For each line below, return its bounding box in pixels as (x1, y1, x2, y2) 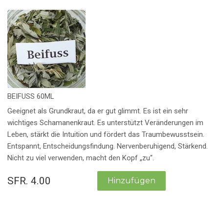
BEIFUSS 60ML (7, 91, 54, 101)
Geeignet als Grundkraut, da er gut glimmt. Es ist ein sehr (7, 107, 188, 116)
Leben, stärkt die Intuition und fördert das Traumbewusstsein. (7, 130, 204, 139)
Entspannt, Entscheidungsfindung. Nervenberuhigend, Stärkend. (7, 142, 208, 151)
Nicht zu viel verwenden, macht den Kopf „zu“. (7, 153, 156, 163)
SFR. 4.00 (7, 175, 51, 187)
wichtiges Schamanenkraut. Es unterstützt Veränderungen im (7, 118, 203, 128)
